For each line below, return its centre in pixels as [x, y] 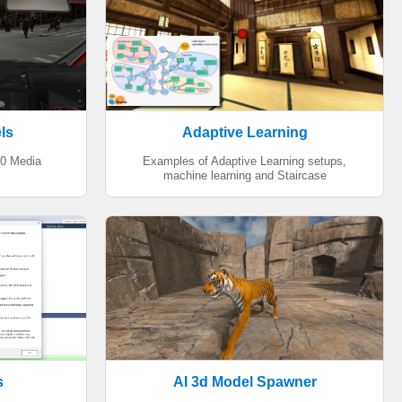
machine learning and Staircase [245, 175]
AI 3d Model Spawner [245, 382]
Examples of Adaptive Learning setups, [245, 161]
